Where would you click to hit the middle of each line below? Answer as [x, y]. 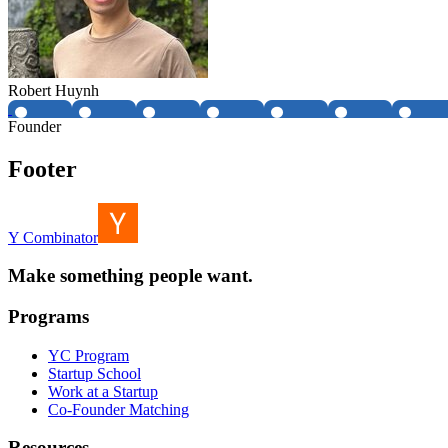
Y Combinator [53, 237]
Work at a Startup [103, 391]
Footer [42, 168]
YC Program [88, 355]
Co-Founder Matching [118, 409]
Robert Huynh [53, 90]
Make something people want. [130, 276]
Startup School [94, 373]
